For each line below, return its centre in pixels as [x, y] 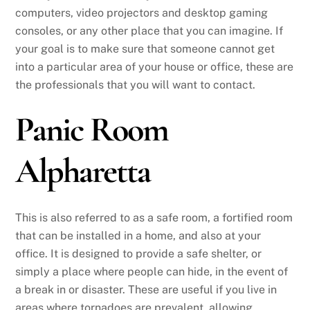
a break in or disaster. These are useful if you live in [146, 289]
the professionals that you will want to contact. [136, 84]
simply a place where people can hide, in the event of [152, 271]
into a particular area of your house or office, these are [155, 66]
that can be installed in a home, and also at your [138, 235]
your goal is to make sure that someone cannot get [145, 48]
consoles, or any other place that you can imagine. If [149, 30]
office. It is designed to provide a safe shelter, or [139, 253]
